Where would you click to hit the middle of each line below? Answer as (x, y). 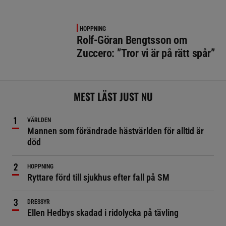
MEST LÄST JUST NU (113, 96)
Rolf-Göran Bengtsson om (132, 40)
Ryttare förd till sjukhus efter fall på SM (98, 177)
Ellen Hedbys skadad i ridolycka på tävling (103, 212)
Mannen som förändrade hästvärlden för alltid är (116, 131)
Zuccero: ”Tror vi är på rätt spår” (146, 53)
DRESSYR (39, 202)
